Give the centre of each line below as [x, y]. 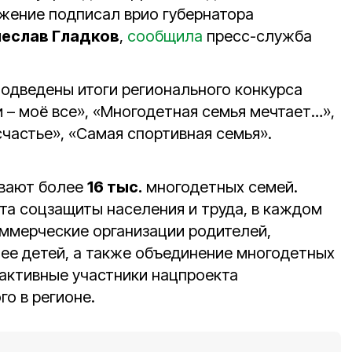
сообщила [165, 36]
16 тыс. [115, 187]
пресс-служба [257, 36]
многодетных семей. [220, 187]
